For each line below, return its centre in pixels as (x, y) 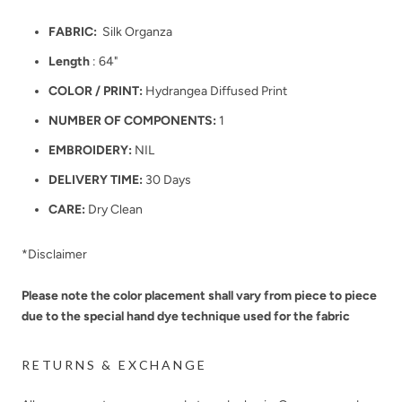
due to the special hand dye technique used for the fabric (186, 316)
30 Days (168, 180)
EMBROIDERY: (90, 151)
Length (69, 62)
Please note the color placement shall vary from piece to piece (199, 295)
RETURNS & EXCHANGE (114, 364)
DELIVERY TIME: (97, 180)
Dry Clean (115, 210)
